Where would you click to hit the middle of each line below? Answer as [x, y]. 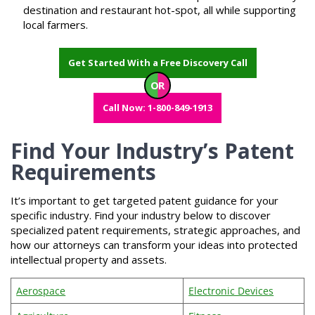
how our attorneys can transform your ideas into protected [154, 244]
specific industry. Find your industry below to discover [141, 215]
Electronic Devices [231, 290]
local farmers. [56, 25]
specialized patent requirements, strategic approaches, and [155, 230]
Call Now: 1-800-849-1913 [157, 107]
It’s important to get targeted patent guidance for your [144, 200]
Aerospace [41, 290]
